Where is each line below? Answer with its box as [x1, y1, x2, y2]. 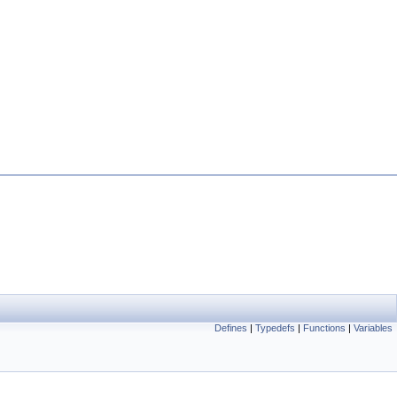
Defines [214, 322, 247, 333]
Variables [354, 322, 393, 333]
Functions [303, 322, 346, 333]
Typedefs [255, 322, 295, 333]
